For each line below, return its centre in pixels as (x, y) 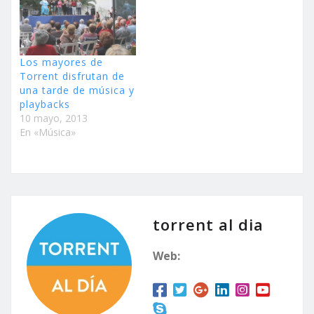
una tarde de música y (77, 90)
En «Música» (48, 132)
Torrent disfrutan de (72, 76)
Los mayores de (61, 62)
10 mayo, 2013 (54, 118)
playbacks (45, 104)
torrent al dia (208, 225)
